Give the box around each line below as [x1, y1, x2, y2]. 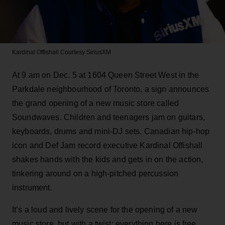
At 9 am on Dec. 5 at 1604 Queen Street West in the [12, 70, 199, 79]
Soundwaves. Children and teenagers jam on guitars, [12, 113, 205, 122]
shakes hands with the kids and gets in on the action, [12, 155, 203, 164]
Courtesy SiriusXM [59, 48, 111, 56]
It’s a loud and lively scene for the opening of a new [12, 205, 198, 214]
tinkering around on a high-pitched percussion [12, 169, 179, 178]
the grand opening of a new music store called [12, 98, 179, 107]
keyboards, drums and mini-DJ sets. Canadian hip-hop [12, 127, 210, 136]
